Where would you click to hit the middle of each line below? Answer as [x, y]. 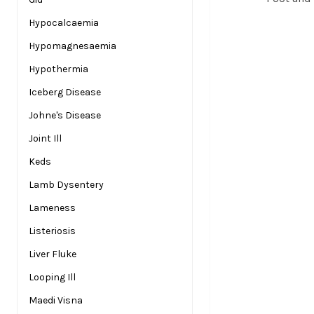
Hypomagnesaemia [73, 46]
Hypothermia [59, 69]
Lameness [52, 208]
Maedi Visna [56, 300]
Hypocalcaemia [64, 23]
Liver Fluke [53, 254]
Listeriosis [52, 231]
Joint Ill [45, 138]
